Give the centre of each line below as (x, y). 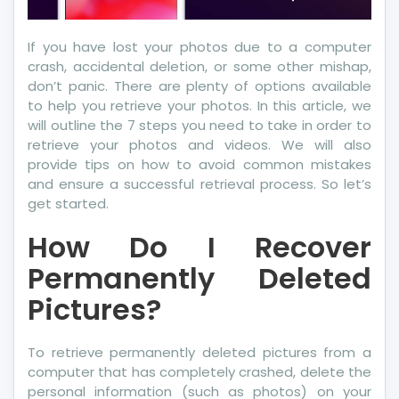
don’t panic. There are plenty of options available (199, 85)
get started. (68, 203)
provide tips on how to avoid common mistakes (199, 164)
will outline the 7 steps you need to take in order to (199, 125)
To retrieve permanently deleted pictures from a (199, 352)
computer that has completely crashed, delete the (199, 371)
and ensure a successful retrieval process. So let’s (199, 183)
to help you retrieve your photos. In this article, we (199, 105)
